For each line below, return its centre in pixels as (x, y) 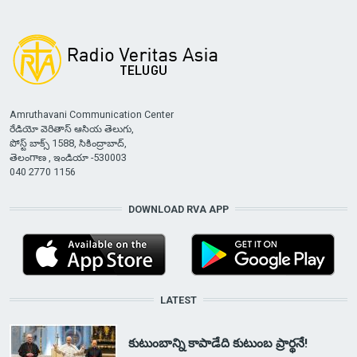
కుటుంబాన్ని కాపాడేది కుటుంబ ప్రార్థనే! (218, 343)
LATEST (178, 300)
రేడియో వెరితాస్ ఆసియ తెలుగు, (71, 128)
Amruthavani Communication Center (91, 114)
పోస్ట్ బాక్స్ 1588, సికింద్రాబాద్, (68, 143)
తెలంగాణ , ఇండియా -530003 (68, 157)
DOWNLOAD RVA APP (178, 209)
